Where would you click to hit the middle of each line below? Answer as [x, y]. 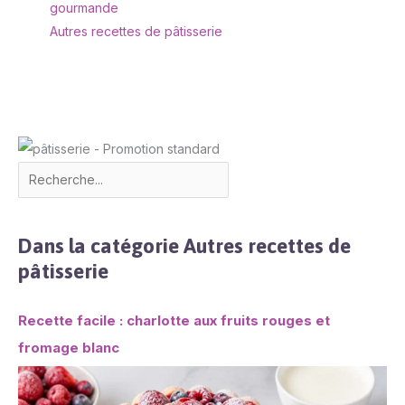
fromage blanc [69, 347]
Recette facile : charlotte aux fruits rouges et [174, 320]
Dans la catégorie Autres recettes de [184, 245]
